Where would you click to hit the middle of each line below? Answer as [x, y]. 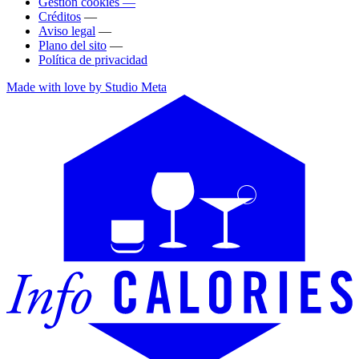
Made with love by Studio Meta [87, 87]
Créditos [60, 17]
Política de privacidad [93, 60]
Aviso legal [67, 31]
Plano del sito [73, 46]
